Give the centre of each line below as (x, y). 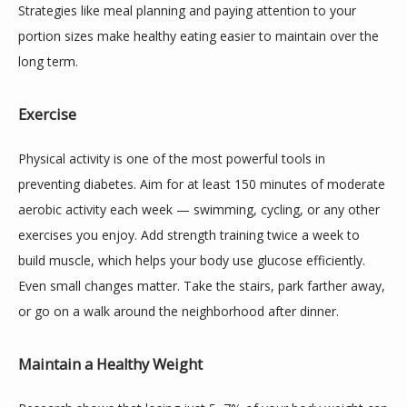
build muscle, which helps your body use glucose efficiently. (192, 260)
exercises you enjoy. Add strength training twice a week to (189, 235)
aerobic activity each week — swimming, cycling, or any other (199, 209)
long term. (48, 61)
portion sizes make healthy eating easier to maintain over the (199, 36)
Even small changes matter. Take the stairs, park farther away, (202, 286)
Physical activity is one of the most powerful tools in (172, 159)
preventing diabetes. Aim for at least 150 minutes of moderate (202, 184)
